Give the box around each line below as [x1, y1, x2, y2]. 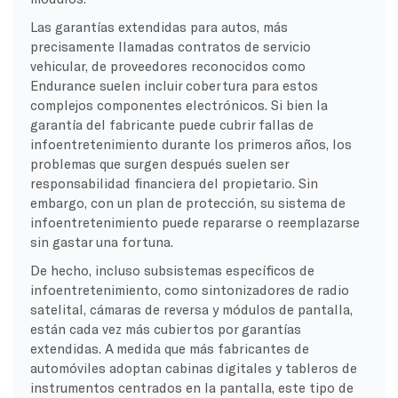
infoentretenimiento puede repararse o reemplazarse [29, 213, 360, 230]
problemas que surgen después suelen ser [29, 155, 289, 171]
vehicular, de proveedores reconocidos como [29, 57, 306, 74]
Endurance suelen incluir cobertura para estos [29, 76, 318, 93]
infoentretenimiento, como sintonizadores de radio [29, 281, 349, 298]
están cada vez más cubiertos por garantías [29, 320, 301, 337]
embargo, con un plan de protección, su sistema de [29, 194, 346, 211]
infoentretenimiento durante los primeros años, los [29, 135, 352, 152]
